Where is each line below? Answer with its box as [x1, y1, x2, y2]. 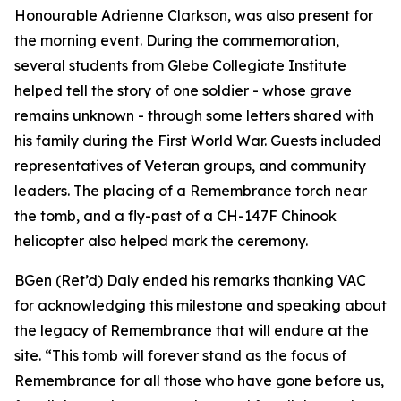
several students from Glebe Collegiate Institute [14, 56, 346, 74]
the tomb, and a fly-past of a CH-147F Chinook [14, 207, 337, 225]
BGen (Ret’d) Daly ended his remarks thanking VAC [14, 271, 366, 289]
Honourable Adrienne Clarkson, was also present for [14, 6, 373, 24]
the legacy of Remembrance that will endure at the [14, 321, 369, 339]
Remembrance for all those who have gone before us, [14, 371, 384, 389]
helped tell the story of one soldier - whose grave [14, 81, 352, 99]
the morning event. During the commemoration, [14, 31, 339, 49]
